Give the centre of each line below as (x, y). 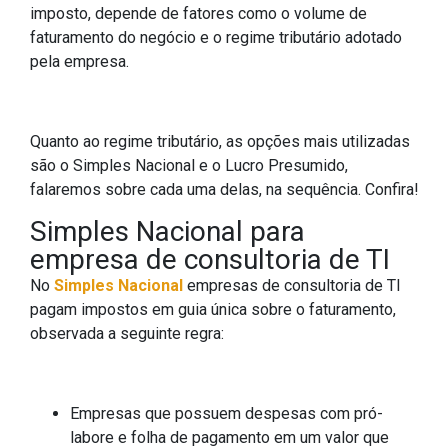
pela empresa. (79, 62)
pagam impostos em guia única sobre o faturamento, (213, 310)
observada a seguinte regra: (127, 334)
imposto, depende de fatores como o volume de (198, 14)
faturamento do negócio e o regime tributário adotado (216, 38)
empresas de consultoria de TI (292, 286)
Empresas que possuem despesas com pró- (226, 414)
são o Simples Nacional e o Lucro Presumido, (189, 166)
